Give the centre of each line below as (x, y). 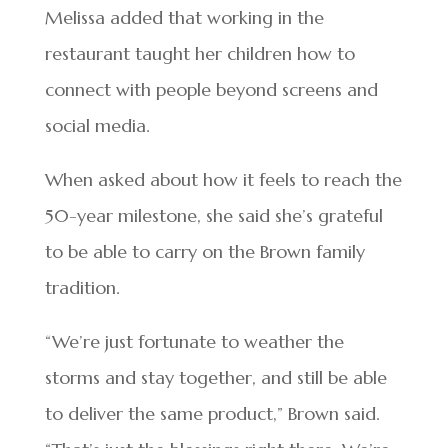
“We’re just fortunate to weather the (194, 342)
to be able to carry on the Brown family (204, 252)
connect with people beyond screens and (211, 90)
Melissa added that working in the (184, 18)
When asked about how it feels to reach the (223, 180)
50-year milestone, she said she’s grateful (213, 216)
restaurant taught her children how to (199, 54)
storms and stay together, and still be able (215, 378)
